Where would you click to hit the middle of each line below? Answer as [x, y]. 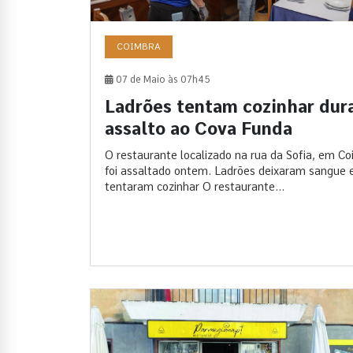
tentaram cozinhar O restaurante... [195, 186]
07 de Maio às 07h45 [162, 79]
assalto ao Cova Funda [199, 128]
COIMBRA [139, 46]
